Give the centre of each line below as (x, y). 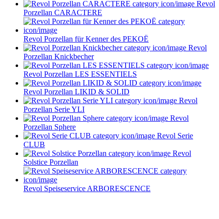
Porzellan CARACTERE (63, 12)
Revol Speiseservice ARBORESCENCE (87, 188)
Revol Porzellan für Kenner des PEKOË (86, 39)
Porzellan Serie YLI (54, 109)
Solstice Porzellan (51, 162)
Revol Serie (174, 135)
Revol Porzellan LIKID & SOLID (77, 91)
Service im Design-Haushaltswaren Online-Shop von (109, 208)
